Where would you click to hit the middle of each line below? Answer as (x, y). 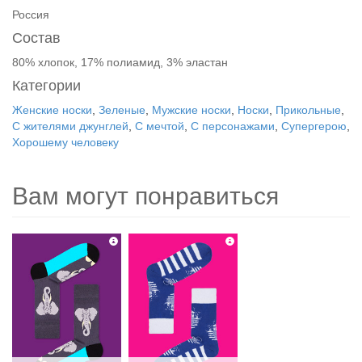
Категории (46, 86)
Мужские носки (192, 110)
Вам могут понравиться (145, 196)
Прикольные (308, 110)
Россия (31, 15)
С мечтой (160, 126)
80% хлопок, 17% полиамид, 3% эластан (120, 62)
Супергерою (314, 126)
